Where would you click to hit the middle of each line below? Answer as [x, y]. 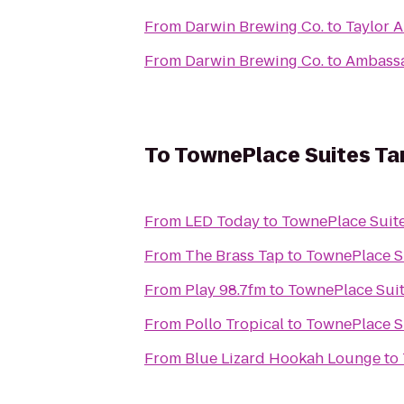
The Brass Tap [234, 256]
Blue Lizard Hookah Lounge [283, 358]
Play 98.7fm [225, 290]
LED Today [222, 221]
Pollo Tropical [234, 324]
